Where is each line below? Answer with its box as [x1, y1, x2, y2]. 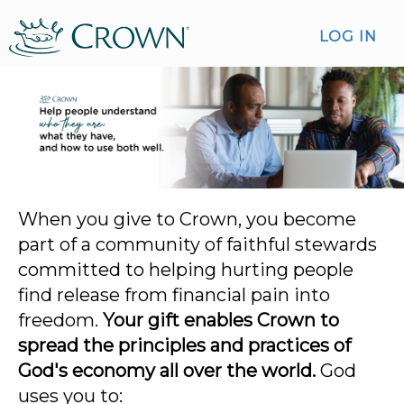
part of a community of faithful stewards [18, 233, 377, 255]
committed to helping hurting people [18, 258, 353, 280]
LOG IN [319, 28, 377, 45]
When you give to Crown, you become [18, 207, 356, 230]
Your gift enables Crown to [103, 308, 339, 331]
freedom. [18, 308, 103, 331]
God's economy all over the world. [18, 359, 316, 381]
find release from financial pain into [18, 283, 330, 306]
